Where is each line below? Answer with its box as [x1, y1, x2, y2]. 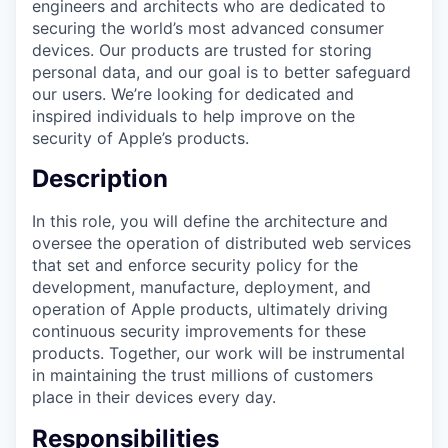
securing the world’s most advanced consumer [32, 17, 384, 38]
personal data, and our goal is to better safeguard [32, 61, 411, 82]
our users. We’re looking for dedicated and [32, 83, 354, 104]
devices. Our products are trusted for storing [32, 39, 372, 60]
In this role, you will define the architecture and [32, 211, 388, 232]
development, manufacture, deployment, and [32, 277, 371, 298]
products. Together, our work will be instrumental [32, 343, 405, 364]
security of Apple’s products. [32, 127, 249, 148]
